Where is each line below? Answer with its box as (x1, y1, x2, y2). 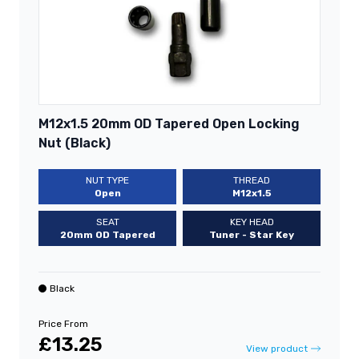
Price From (38, 317, 88, 329)
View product (246, 342, 308, 354)
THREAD (233, 174, 270, 186)
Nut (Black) (38, 135, 111, 151)
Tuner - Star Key (209, 228, 294, 240)
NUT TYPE (86, 174, 129, 186)
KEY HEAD (229, 216, 274, 228)
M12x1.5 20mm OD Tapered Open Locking (38, 115, 300, 131)
